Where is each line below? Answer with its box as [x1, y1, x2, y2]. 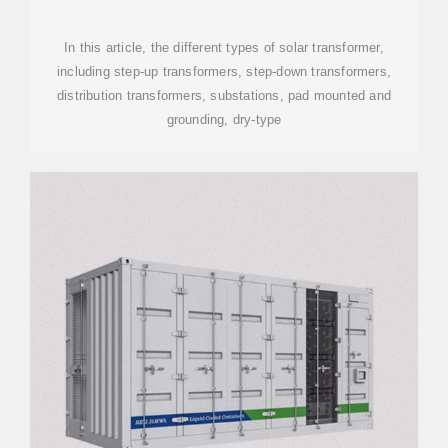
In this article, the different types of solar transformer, [64, 40, 384, 55]
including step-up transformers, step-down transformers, [57, 64, 391, 79]
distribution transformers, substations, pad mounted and [57, 88, 391, 103]
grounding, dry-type [166, 112, 282, 127]
